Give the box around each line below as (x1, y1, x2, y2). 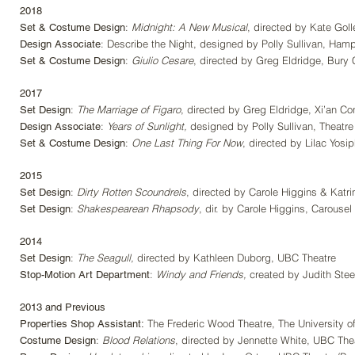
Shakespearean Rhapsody (77, 202, 199, 215)
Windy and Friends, (156, 268, 246, 281)
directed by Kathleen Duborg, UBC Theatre (134, 251, 336, 264)
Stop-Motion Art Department (20, 269, 150, 281)
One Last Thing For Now (132, 136, 242, 149)
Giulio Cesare (132, 54, 193, 67)
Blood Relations (102, 334, 175, 346)
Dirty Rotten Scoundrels (77, 185, 186, 198)
